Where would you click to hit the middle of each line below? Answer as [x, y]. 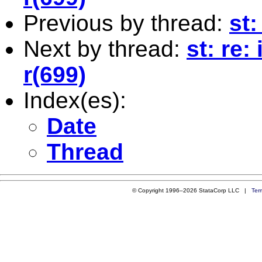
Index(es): [75, 100]
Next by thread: [105, 49]
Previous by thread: [126, 23]
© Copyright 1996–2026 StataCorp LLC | [192, 190]
